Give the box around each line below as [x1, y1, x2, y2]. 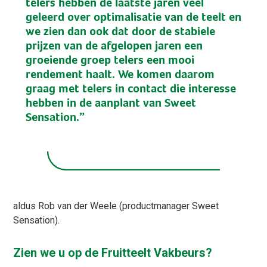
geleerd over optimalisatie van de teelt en [25, 10, 241, 24]
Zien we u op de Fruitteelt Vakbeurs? [13, 246, 213, 260]
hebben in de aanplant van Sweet [25, 95, 196, 110]
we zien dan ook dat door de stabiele [25, 24, 215, 38]
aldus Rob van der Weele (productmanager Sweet [13, 200, 219, 212]
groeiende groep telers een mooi [25, 52, 194, 67]
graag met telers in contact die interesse [25, 81, 236, 95]
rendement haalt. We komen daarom [25, 67, 215, 81]
